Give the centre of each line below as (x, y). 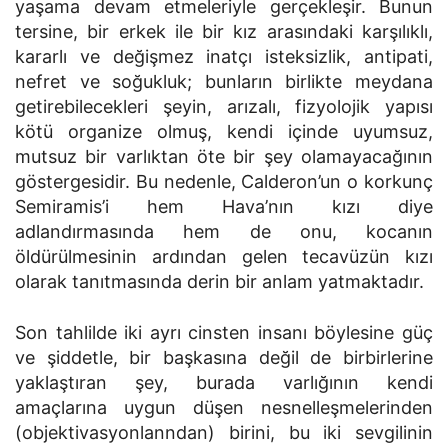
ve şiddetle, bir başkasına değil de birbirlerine (224, 357)
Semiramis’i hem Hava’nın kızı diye (224, 206)
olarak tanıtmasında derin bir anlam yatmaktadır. (219, 281)
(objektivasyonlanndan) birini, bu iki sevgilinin (224, 432)
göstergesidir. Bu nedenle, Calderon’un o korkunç (224, 181)
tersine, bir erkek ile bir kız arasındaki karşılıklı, (224, 31)
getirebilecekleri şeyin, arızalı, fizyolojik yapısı (224, 106)
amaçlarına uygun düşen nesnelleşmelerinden (224, 407)
